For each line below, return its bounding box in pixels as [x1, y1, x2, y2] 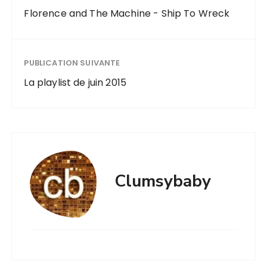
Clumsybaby [114, 169, 212, 193]
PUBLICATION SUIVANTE [24, 57, 120, 69]
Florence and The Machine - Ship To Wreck [24, 6, 230, 20]
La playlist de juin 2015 [24, 75, 127, 89]
